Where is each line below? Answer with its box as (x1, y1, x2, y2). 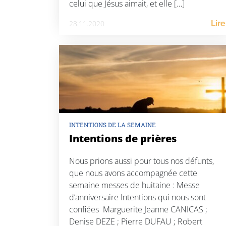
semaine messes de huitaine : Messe (69, 179, 200, 191)
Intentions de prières (69, 131, 177, 145)
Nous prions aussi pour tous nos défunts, (69, 155, 214, 166)
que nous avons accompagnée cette (69, 167, 197, 179)
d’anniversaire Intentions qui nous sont (69, 191, 206, 203)
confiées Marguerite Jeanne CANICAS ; (69, 203, 207, 215)
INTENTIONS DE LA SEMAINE (69, 120, 156, 129)
